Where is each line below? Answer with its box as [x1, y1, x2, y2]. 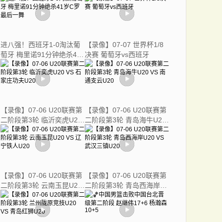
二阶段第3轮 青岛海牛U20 [85, 116, 166, 124]
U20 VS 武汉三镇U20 [85, 191, 151, 199]
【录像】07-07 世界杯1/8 [85, 41, 164, 49]
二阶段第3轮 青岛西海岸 [85, 181, 160, 189]
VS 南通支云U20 [85, 126, 136, 134]
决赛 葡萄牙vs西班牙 [85, 51, 149, 58]
